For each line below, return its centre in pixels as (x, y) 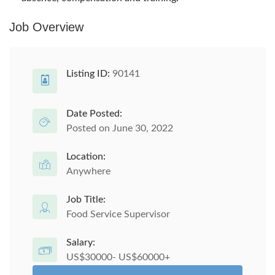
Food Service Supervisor (118, 214)
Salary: (81, 242)
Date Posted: (94, 114)
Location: (86, 157)
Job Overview (46, 27)
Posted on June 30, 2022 (120, 128)
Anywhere (88, 171)
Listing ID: (88, 74)
